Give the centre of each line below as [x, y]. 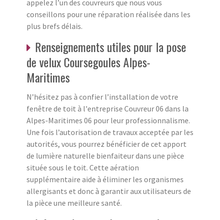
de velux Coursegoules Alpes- [88, 62]
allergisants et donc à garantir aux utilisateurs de [109, 191]
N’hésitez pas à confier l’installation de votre [102, 96]
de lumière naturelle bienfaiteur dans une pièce [105, 155]
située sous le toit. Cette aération [83, 167]
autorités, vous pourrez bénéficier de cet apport [107, 144]
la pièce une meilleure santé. [74, 203]
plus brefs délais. [55, 26]
